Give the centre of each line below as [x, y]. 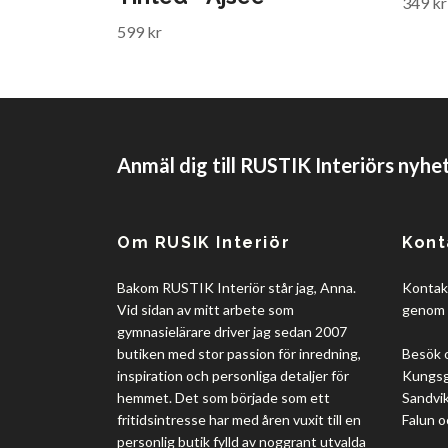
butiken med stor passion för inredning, [239, 354]
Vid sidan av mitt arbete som [205, 310]
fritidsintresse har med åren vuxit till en [239, 420]
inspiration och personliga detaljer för [233, 376]
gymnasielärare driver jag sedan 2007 [232, 332]
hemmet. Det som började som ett [223, 398]
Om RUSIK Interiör [204, 243]
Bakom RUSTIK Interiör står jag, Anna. [236, 288]
